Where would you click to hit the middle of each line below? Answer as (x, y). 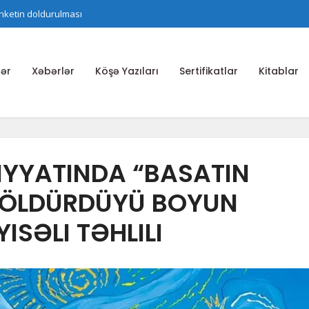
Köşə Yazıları (127, 71)
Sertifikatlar (209, 71)
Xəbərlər (53, 71)
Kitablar (279, 71)
